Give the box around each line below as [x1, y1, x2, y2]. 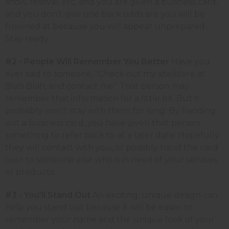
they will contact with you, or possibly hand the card [5, 142, 218, 152]
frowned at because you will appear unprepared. [5, 21, 207, 31]
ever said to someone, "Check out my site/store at [5, 68, 205, 79]
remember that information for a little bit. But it [5, 93, 199, 103]
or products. [5, 167, 55, 177]
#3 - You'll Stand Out [5, 190, 90, 200]
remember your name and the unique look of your [5, 214, 215, 224]
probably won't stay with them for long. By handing [5, 105, 216, 116]
